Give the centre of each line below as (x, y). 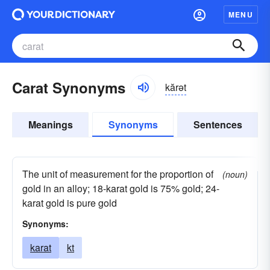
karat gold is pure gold (70, 203)
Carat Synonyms (69, 87)
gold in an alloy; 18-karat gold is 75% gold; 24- (121, 188)
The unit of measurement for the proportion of (118, 174)
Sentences (218, 124)
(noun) (235, 174)
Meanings (50, 124)
